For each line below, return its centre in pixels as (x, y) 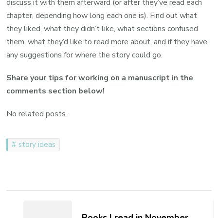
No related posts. (37, 114)
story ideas (37, 145)
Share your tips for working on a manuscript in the (100, 78)
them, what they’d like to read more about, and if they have (107, 42)
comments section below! (56, 91)
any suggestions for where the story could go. (85, 55)
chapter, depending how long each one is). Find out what (102, 16)
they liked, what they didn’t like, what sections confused (102, 29)
